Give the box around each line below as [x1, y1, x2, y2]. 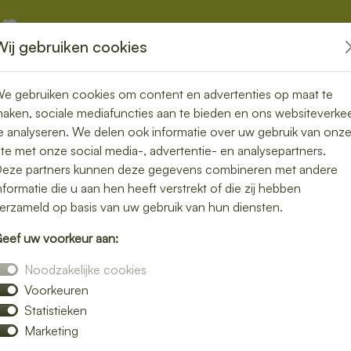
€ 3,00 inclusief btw [185, 237, 293, 254]
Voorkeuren [24, 282, 89, 298]
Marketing [24, 323, 78, 338]
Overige [56, 61, 100, 78]
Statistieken [24, 302, 87, 318]
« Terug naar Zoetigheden [185, 130, 329, 147]
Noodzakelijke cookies [24, 262, 147, 277]
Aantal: [198, 294, 235, 310]
